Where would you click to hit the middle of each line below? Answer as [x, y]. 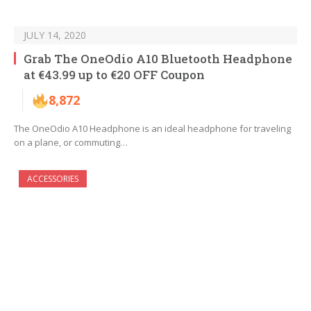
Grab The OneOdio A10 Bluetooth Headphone [158, 59]
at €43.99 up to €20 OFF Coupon [114, 75]
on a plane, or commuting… [71, 143]
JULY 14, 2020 [55, 35]
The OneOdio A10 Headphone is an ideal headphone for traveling [152, 129]
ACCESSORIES [53, 179]
